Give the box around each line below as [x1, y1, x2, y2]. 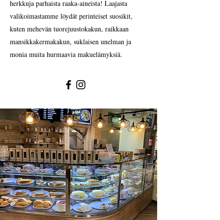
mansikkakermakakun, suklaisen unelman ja [10, 37, 131, 46]
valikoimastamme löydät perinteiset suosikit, [10, 11, 133, 21]
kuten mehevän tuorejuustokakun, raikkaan [10, 24, 129, 33]
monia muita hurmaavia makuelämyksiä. [10, 50, 122, 59]
